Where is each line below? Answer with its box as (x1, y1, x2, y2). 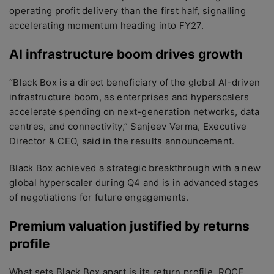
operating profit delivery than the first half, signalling (9, 5, 246, 17)
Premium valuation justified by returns (9, 218, 250, 234)
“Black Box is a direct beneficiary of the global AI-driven (9, 76, 261, 88)
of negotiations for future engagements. (9, 191, 189, 203)
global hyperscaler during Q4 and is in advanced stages (9, 177, 259, 188)
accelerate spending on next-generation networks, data (9, 106, 259, 117)
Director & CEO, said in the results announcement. (9, 135, 235, 147)
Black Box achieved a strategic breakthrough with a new (9, 162, 261, 174)
